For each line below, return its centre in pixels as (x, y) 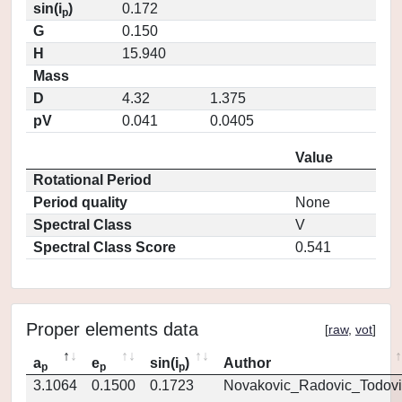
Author (247, 363)
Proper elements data (112, 329)
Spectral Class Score (105, 247)
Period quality (80, 202)
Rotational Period (92, 180)
